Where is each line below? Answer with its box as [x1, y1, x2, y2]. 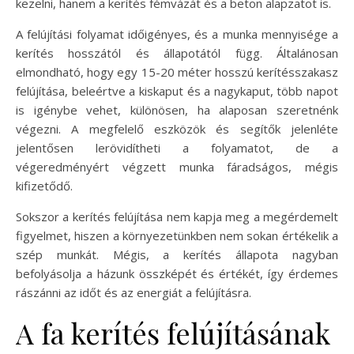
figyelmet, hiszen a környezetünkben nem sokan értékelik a [16, 228, 338, 244]
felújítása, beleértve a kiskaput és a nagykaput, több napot [16, 83, 338, 100]
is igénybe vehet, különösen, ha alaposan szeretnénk [16, 102, 338, 119]
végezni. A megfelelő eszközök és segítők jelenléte [16, 121, 338, 137]
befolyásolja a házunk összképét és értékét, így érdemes [16, 265, 338, 282]
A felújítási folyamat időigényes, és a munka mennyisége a [16, 26, 338, 43]
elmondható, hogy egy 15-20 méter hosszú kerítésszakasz [16, 64, 338, 81]
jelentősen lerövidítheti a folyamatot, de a [16, 140, 338, 156]
